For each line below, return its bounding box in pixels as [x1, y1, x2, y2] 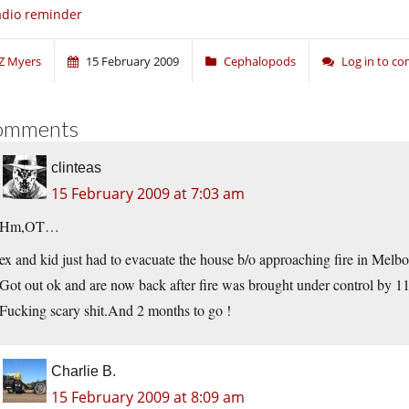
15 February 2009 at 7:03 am [51, 184, 245, 204]
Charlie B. [51, 363, 116, 380]
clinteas [51, 160, 101, 176]
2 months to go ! [133, 300, 231, 320]
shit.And [84, 300, 133, 320]
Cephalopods [224, 53, 296, 70]
